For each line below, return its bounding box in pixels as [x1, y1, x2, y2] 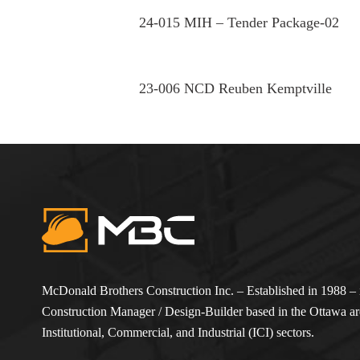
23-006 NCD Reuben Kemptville [139, 80, 332, 97]
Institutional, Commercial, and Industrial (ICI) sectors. [42, 325, 314, 339]
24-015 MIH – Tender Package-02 [139, 14, 339, 31]
